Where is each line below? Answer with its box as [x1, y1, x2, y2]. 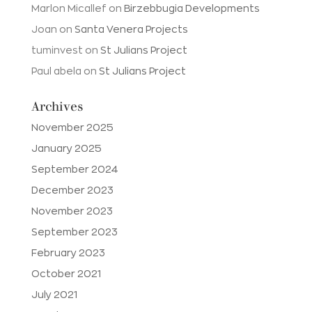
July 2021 [31, 290, 77, 299]
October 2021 [31, 269, 101, 279]
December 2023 [31, 185, 114, 195]
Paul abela [31, 66, 81, 76]
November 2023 [31, 206, 113, 216]
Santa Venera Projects [74, 24, 188, 34]
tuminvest [31, 45, 83, 55]
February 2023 [31, 248, 105, 258]
